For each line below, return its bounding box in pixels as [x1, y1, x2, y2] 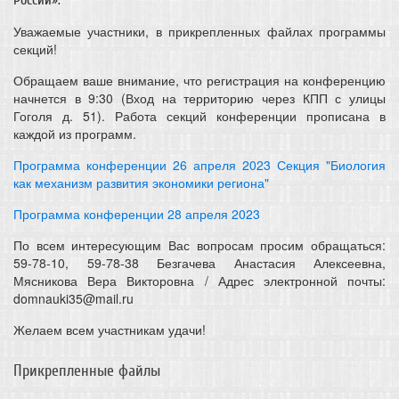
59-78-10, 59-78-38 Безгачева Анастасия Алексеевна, [13, 254, 386, 272]
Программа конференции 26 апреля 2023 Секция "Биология [13, 156, 386, 174]
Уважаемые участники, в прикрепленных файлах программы [13, 22, 386, 40]
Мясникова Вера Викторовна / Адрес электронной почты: [13, 272, 386, 289]
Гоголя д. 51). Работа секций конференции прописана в [13, 107, 386, 125]
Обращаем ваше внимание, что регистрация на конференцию [13, 71, 386, 89]
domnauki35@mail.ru [13, 289, 134, 307]
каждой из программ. [13, 125, 136, 142]
